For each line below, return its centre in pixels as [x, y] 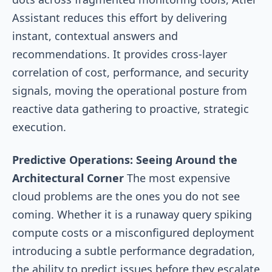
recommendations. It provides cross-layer [120, 54]
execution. [39, 127]
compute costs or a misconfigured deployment [133, 232]
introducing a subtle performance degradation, [134, 250]
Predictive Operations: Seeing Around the [125, 159]
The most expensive [177, 178]
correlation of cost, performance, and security [130, 72]
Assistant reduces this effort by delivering [120, 17]
